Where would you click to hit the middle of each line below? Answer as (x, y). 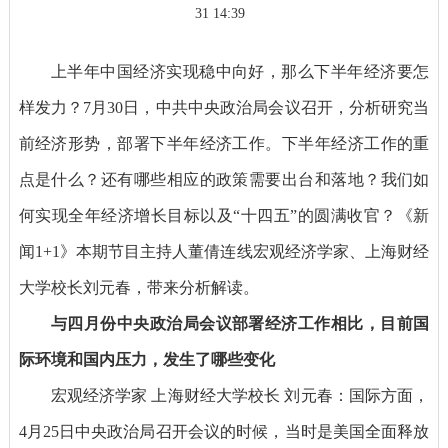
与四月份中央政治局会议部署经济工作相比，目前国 (240, 324)
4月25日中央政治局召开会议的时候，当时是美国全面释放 (224, 432)
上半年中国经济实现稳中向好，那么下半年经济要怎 (240, 72)
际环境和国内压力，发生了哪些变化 (146, 360)
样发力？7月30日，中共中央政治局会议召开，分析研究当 (224, 108)
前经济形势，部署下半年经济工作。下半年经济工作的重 (224, 144)
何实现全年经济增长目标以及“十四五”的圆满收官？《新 (224, 216)
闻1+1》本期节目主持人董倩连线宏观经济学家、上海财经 (224, 252)
